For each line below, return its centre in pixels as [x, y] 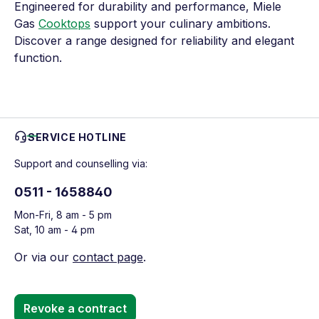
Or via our [43, 257]
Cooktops [64, 24]
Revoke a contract [75, 309]
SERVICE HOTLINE [77, 137]
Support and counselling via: [81, 164]
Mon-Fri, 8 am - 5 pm [63, 215]
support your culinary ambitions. [181, 24]
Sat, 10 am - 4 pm [54, 230]
